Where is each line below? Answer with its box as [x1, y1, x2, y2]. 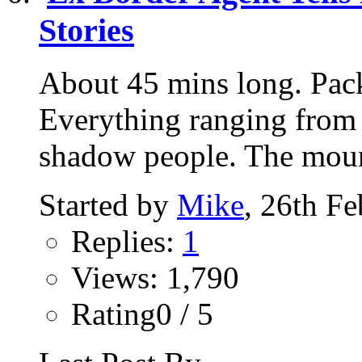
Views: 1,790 [71, 259, 239, 295]
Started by [39, 187, 177, 222]
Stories [39, 12, 134, 49]
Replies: [71, 223, 183, 259]
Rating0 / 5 [71, 296, 213, 331]
